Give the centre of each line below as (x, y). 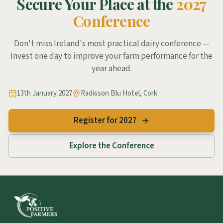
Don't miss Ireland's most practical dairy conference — (111, 44)
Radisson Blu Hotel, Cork (119, 93)
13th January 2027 (45, 93)
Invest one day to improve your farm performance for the (111, 56)
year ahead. (111, 69)
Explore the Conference (111, 146)
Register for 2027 (105, 120)
